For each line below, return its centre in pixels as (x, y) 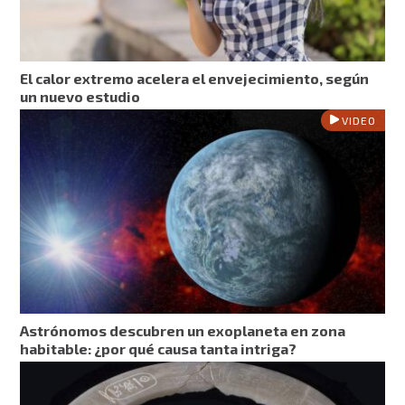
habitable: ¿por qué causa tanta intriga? (159, 348)
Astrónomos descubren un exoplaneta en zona (183, 330)
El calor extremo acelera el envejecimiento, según (195, 78)
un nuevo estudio (80, 96)
